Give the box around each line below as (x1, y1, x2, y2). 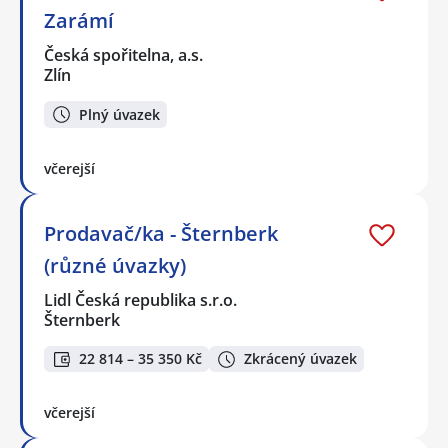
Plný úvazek (79, 104, 160, 124)
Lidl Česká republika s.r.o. (44, 288, 239, 311)
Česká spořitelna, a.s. (44, 44, 205, 67)
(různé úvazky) (44, 251, 186, 279)
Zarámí (44, 7, 114, 35)
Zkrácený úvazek (244, 349, 357, 369)
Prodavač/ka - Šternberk (44, 219, 278, 247)
